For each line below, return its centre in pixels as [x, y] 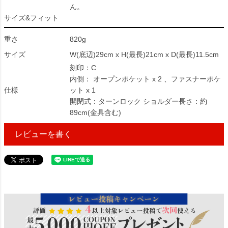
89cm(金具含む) [95, 112]
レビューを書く [43, 134]
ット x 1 [83, 90]
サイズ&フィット [31, 18]
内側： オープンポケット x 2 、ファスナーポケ [145, 79]
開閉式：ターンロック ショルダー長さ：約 [138, 101]
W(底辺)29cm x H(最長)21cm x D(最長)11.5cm [144, 54]
